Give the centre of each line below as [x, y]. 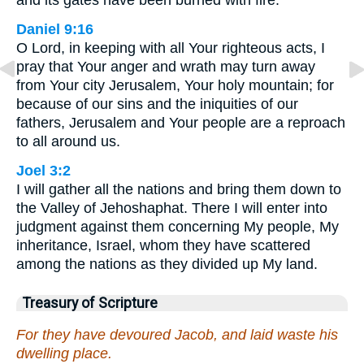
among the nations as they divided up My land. [167, 264]
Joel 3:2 [43, 171]
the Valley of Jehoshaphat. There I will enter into [172, 208]
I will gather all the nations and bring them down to [179, 190]
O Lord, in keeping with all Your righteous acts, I [171, 48]
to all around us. [68, 142]
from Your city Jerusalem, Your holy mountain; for [175, 86]
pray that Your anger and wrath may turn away [166, 67]
